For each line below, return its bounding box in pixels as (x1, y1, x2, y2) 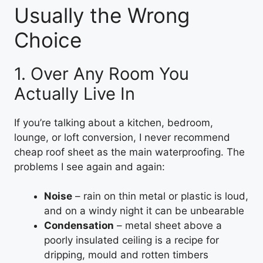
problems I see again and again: (14, 160, 165, 173)
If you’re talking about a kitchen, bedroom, (14, 116, 213, 129)
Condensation (44, 220, 114, 231)
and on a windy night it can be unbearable (44, 205, 244, 217)
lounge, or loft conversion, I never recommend (14, 131, 230, 143)
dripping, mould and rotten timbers (44, 249, 208, 261)
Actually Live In (14, 83, 135, 104)
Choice (14, 27, 82, 52)
